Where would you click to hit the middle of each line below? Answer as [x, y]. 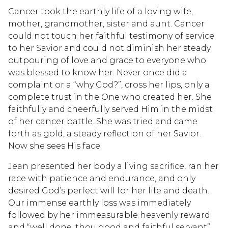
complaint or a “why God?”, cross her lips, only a [109, 84]
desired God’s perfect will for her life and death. [109, 190]
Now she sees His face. [55, 146]
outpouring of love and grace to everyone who [107, 60]
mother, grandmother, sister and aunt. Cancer [106, 23]
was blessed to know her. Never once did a [98, 72]
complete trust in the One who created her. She [110, 97]
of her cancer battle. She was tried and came [103, 121]
